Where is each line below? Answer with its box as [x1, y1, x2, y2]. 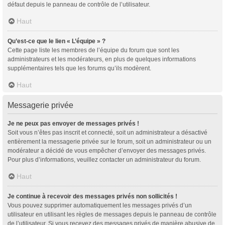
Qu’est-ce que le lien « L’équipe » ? [8, 37, 105, 45]
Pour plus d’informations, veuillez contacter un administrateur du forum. [8, 156, 201, 163]
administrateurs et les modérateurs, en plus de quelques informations [8, 55, 196, 63]
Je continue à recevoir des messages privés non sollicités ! [8, 192, 177, 200]
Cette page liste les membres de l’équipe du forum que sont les [8, 46, 179, 54]
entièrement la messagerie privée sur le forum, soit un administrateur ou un [8, 138, 211, 145]
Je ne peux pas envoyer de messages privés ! [8, 120, 139, 127]
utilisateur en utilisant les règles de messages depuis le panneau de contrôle [8, 210, 216, 218]
